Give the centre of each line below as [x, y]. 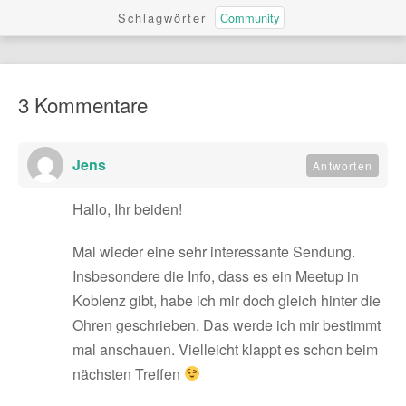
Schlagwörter [162, 18]
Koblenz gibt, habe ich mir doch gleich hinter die [227, 300]
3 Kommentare [83, 104]
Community [249, 18]
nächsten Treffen [128, 373]
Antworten [343, 165]
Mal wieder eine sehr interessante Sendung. [214, 251]
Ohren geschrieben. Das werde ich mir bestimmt [227, 324]
